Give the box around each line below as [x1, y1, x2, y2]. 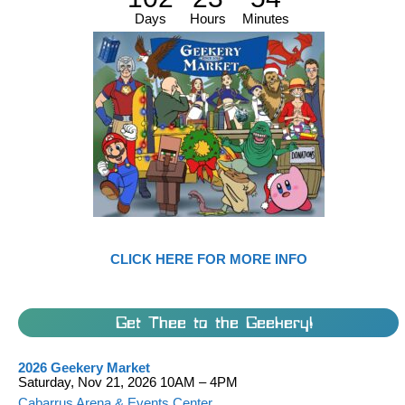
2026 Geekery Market [18, 361, 151, 376]
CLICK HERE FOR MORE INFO [109, 252, 307, 268]
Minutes [242, 10, 289, 26]
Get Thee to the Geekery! [116, 315, 313, 332]
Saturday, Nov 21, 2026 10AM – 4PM [18, 375, 239, 391]
